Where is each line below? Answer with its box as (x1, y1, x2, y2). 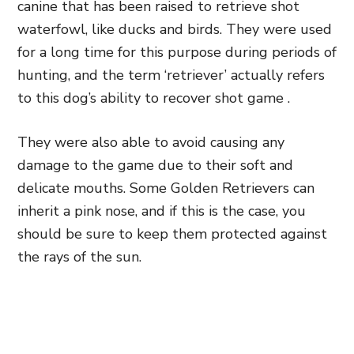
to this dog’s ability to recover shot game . (17, 88, 294, 107)
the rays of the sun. (17, 247, 141, 266)
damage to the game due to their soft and (17, 156, 293, 175)
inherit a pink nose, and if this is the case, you (17, 201, 306, 220)
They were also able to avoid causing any (17, 133, 284, 152)
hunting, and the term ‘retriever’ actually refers (17, 66, 325, 85)
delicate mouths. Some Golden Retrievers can (17, 179, 314, 198)
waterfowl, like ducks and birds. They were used (17, 20, 332, 39)
